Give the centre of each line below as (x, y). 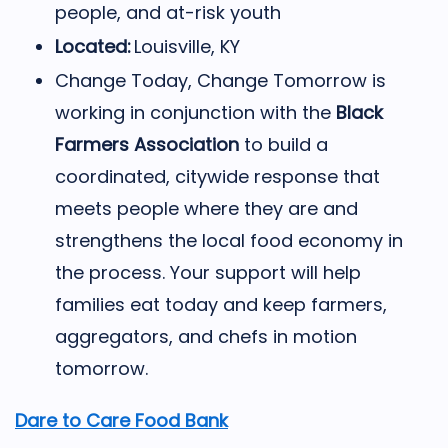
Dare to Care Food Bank (121, 420)
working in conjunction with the (195, 112)
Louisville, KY (187, 46)
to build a (283, 144)
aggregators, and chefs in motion (206, 336)
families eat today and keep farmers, (221, 304)
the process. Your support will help (208, 272)
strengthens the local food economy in (229, 240)
